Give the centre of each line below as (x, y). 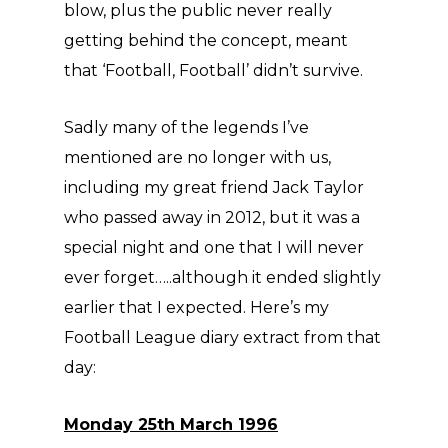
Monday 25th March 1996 (171, 424)
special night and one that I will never (214, 247)
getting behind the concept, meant (206, 40)
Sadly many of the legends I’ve (186, 127)
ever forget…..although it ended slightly (222, 277)
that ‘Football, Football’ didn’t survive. (213, 70)
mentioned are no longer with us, (197, 157)
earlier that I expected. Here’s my (196, 307)
